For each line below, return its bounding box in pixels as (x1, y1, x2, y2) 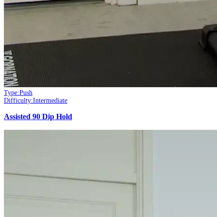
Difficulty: (4, 97, 33, 105)
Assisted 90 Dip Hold (4, 112, 72, 122)
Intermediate (33, 97, 67, 105)
